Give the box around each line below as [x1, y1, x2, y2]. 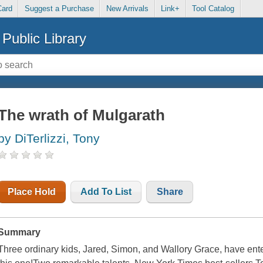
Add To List [80, 187, 132, 197]
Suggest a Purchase [24, 4, 94, 14]
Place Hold [8, 187, 56, 197]
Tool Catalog [192, 4, 235, 14]
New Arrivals [106, 4, 149, 14]
